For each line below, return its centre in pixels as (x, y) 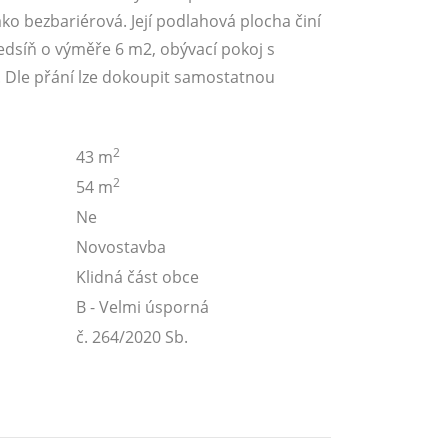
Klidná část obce (137, 277)
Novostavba (121, 247)
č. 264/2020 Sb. (132, 337)
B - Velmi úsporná (142, 307)
